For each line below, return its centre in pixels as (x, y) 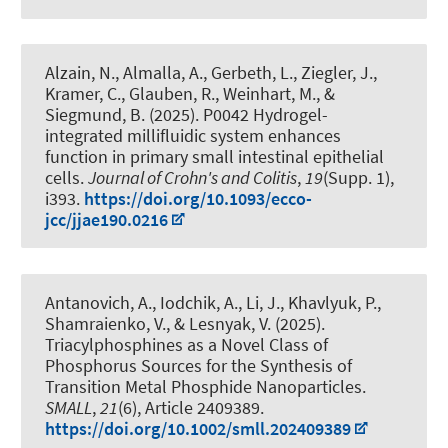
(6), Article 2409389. (191, 407)
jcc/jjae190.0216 (106, 220)
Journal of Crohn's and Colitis (192, 178)
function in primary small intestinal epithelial (214, 157)
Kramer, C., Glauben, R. (130, 94)
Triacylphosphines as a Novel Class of (186, 344)
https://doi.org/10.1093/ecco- (198, 199)
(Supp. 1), (358, 178)
